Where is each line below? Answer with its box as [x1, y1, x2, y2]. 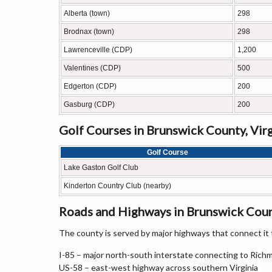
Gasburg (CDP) [64, 100, 115, 109]
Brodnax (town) [64, 27, 114, 36]
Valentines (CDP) [64, 64, 121, 72]
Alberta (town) [64, 9, 110, 18]
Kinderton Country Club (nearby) [64, 182, 171, 190]
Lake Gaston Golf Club [64, 163, 138, 172]
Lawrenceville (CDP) [64, 46, 132, 54]
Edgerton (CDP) [64, 82, 117, 90]
